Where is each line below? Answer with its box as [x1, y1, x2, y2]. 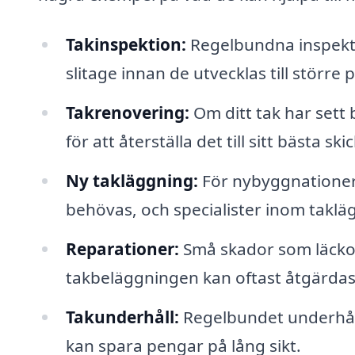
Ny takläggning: [65, 169, 198, 192]
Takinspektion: [65, 33, 186, 56]
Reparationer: [65, 237, 179, 260]
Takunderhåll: [65, 305, 179, 328]
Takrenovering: [65, 101, 189, 124]
